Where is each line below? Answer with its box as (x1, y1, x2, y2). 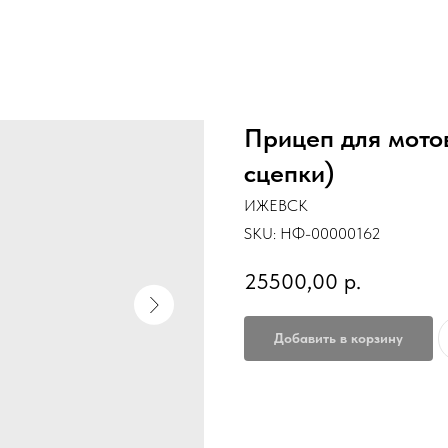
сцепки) (244, 157, 334, 188)
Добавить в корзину (274, 329, 403, 346)
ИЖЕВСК (244, 196, 308, 215)
